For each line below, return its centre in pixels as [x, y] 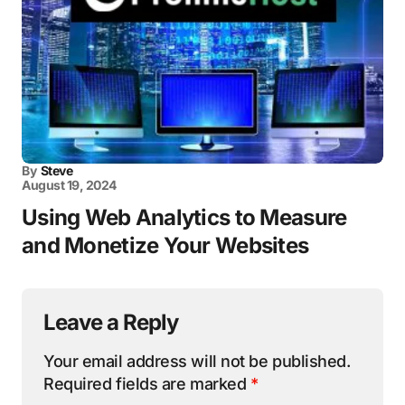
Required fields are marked [147, 383]
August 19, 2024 [69, 184]
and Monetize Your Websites [165, 245]
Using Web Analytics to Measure [184, 217]
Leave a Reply [111, 322]
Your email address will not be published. [197, 361]
